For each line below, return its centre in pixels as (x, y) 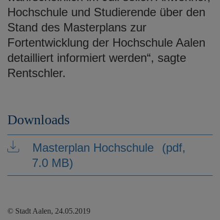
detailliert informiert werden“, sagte (97, 57)
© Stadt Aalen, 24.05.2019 (49, 211)
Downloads (39, 119)
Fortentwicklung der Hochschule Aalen (106, 42)
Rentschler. (37, 73)
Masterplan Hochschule (93, 147)
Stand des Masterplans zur (77, 27)
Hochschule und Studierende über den (106, 12)
